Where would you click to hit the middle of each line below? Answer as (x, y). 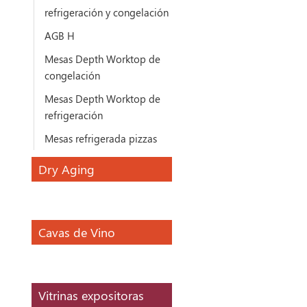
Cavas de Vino (77, 232)
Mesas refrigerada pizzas (101, 138)
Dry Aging (67, 169)
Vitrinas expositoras (91, 295)
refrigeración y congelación (107, 12)
